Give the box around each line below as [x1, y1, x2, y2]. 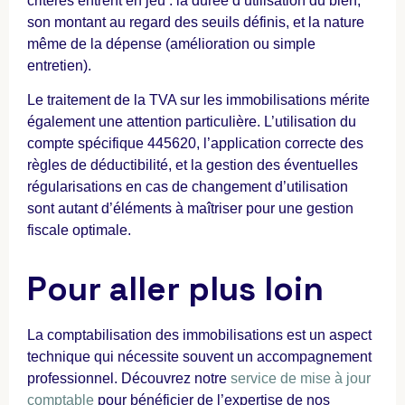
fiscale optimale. [27, 222, 131, 238]
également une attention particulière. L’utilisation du [27, 114, 356, 129]
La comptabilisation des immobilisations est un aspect [27, 327, 372, 344]
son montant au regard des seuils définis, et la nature [27, 14, 364, 30]
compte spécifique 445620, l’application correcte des [27, 136, 363, 151]
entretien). [27, 57, 91, 73]
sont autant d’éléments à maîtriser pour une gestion [27, 201, 353, 216]
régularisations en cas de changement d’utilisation [27, 179, 348, 194]
